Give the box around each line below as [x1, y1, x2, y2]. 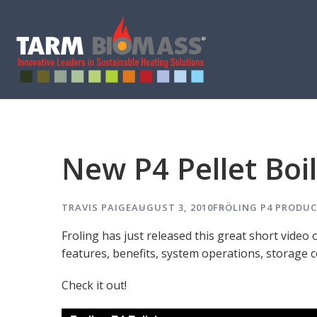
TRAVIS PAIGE [62, 201, 132, 214]
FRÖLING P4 [213, 201, 272, 214]
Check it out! [62, 277, 127, 293]
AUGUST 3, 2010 [132, 201, 213, 214]
